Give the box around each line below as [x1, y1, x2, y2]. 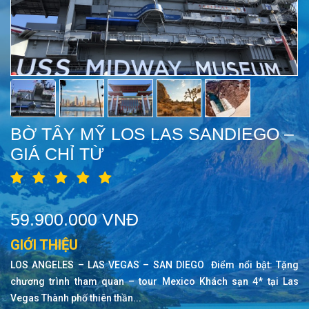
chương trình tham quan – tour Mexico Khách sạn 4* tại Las [10, 276, 299, 287]
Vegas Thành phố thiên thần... [10, 292, 141, 303]
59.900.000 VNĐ [10, 210, 139, 229]
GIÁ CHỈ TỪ [10, 144, 104, 163]
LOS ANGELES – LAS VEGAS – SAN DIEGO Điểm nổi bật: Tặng [10, 259, 299, 270]
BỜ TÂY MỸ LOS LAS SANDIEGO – [10, 124, 294, 143]
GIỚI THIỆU [10, 237, 78, 253]
